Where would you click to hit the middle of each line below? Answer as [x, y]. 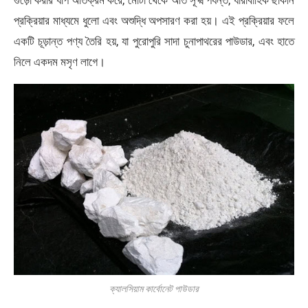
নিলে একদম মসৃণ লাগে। [59, 62]
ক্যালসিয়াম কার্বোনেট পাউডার [154, 289]
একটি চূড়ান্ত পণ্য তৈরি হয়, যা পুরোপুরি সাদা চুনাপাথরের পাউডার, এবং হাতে [154, 41]
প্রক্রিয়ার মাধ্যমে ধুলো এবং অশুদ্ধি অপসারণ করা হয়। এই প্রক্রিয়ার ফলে [154, 20]
